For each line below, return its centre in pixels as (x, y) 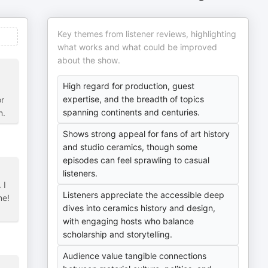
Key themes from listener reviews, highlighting (147, 34)
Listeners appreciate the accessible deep (144, 195)
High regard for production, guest (129, 86)
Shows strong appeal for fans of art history (147, 134)
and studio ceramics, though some (130, 147)
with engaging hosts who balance (129, 221)
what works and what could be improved (138, 47)
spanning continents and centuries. (132, 112)
